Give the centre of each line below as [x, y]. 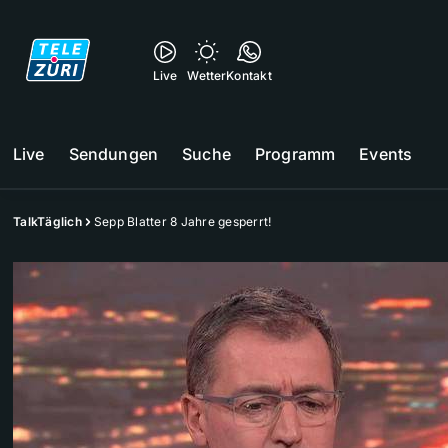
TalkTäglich [47, 221]
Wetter [207, 75]
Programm [295, 154]
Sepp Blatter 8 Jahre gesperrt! [182, 221]
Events [386, 154]
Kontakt [249, 75]
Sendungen [113, 154]
